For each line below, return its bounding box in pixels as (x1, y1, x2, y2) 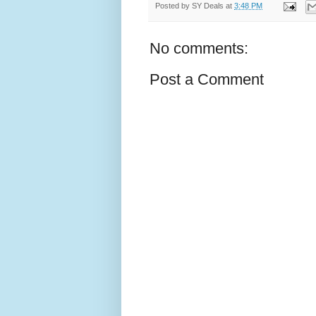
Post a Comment (150, 70, 264, 88)
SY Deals (192, 1, 224, 11)
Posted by (155, 1, 192, 11)
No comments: (150, 39, 248, 57)
